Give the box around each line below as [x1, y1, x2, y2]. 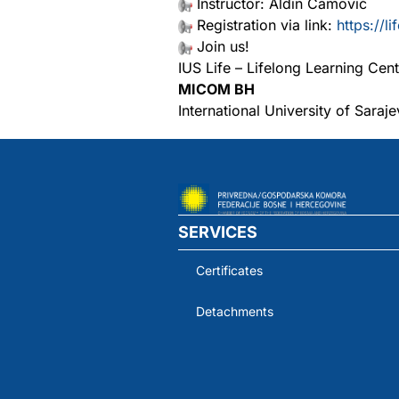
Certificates [196, 262, 263, 278]
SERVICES [178, 222, 257, 241]
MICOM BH [178, 80, 255, 98]
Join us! [192, 37, 249, 55]
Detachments [196, 303, 273, 319]
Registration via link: [192, 16, 337, 34]
